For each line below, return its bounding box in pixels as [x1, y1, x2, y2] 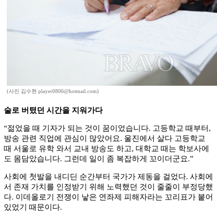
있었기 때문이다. [4, 203, 62, 212]
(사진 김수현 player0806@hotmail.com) [7, 88, 99, 94]
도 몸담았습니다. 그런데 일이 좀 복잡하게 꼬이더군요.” [4, 155, 193, 163]
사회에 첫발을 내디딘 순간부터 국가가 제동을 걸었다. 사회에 [4, 172, 213, 181]
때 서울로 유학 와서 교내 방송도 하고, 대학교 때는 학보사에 [4, 144, 209, 153]
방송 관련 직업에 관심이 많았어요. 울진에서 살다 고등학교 [4, 134, 205, 143]
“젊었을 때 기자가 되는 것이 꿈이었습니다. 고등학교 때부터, [4, 124, 211, 133]
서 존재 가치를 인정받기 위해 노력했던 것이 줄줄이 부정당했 [4, 183, 213, 191]
